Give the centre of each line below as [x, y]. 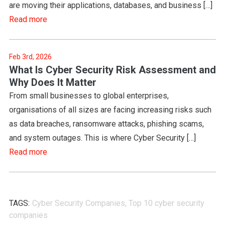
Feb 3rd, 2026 [30, 57]
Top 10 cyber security [166, 203]
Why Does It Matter [52, 82]
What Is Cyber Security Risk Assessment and [112, 70]
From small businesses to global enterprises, [89, 95]
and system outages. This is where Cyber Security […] [102, 138]
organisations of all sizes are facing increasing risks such [110, 109]
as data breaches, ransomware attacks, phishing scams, [106, 124]
